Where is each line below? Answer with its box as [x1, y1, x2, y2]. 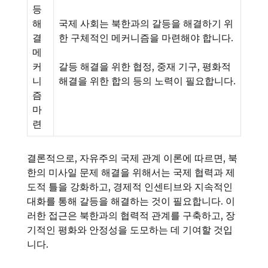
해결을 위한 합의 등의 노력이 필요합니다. [59, 75, 236, 87]
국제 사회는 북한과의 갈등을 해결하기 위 [59, 17, 233, 30]
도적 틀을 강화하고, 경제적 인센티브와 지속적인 [27, 181, 233, 193]
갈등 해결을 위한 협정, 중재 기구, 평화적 [59, 60, 231, 73]
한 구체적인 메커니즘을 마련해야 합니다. [59, 32, 233, 44]
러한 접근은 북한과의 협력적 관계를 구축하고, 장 [27, 209, 235, 222]
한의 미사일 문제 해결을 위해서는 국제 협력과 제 [27, 166, 235, 179]
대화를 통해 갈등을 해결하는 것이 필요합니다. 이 [27, 195, 235, 208]
